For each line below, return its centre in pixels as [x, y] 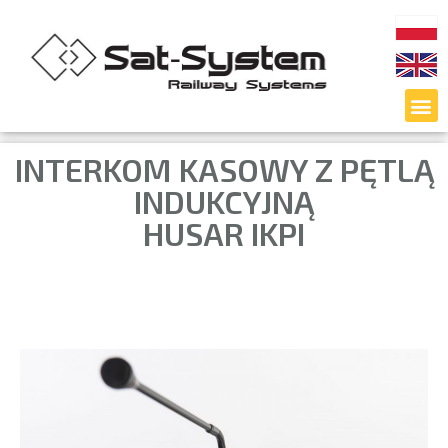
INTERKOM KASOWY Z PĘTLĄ [224, 169]
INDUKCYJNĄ [224, 201]
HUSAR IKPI [224, 233]
